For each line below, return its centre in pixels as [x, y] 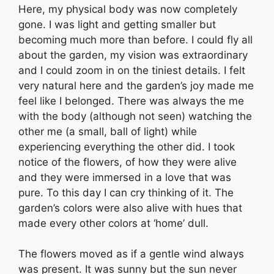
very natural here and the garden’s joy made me [136, 85]
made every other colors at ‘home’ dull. [113, 223]
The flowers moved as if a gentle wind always [131, 254]
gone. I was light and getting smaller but [117, 24]
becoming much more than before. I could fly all [135, 39]
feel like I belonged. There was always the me [131, 101]
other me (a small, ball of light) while [108, 131]
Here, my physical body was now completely [128, 9]
